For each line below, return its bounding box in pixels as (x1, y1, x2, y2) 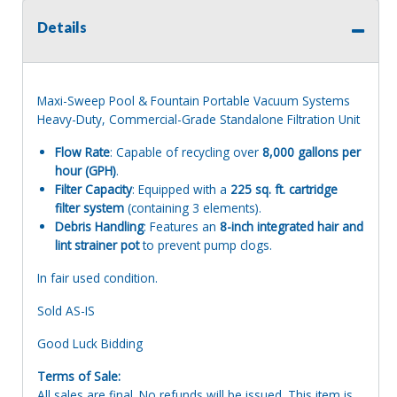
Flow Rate (55, 144, 110, 161)
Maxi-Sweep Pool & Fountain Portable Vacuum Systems (37, 92, 350, 110)
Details (37, 19, 87, 36)
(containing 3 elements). (124, 199, 261, 217)
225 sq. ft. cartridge (230, 181, 338, 198)
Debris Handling (55, 218, 144, 236)
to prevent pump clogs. (139, 237, 272, 254)
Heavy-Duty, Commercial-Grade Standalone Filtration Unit (37, 111, 360, 128)
